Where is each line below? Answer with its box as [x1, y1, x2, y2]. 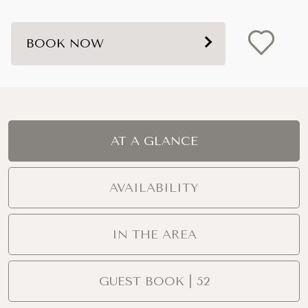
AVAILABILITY [109, 179, 199, 195]
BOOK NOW [26, 35, 104, 51]
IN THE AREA [111, 226, 197, 242]
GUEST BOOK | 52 [98, 273, 210, 289]
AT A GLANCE [110, 133, 198, 148]
